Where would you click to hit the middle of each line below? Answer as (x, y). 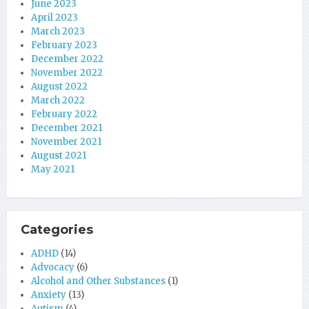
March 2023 (58, 32)
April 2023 (54, 18)
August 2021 (59, 156)
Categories (57, 230)
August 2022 (59, 87)
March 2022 (58, 101)
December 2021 (67, 128)
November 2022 (67, 73)
